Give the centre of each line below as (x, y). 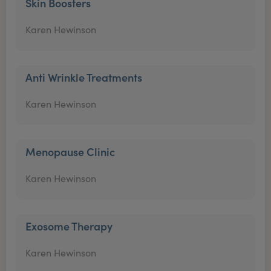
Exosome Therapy (69, 226)
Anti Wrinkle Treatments (84, 77)
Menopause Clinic (70, 152)
